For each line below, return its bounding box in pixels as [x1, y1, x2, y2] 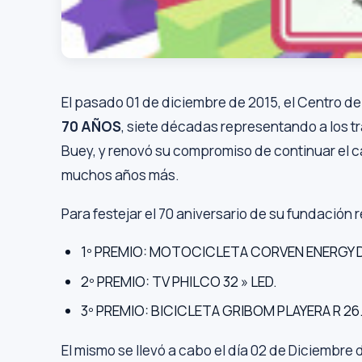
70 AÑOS [61, 117, 121, 137]
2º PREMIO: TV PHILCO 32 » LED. [81, 271, 277, 291]
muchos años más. [61, 166, 179, 185]
